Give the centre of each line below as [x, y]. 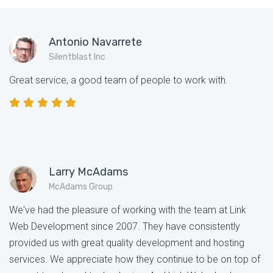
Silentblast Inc [77, 57]
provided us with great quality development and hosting [127, 243]
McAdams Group [80, 187]
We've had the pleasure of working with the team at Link [128, 210]
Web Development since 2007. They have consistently [125, 227]
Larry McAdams [88, 172]
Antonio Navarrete [95, 42]
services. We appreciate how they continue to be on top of [135, 260]
